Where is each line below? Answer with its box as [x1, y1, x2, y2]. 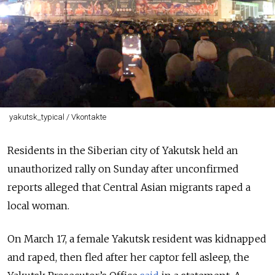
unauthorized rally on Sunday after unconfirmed [7, 163, 239, 175]
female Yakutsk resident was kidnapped [74, 233, 266, 245]
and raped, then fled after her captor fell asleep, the [7, 251, 249, 263]
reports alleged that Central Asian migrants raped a [7, 181, 250, 193]
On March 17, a [7, 233, 74, 245]
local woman [7, 199, 68, 212]
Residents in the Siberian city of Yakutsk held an [7, 144, 238, 157]
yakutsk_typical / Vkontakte [9, 112, 106, 122]
